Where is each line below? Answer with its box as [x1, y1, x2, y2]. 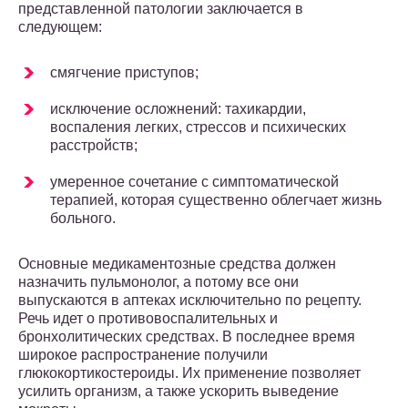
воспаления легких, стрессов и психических [50, 119, 346, 136]
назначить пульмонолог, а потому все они [18, 274, 299, 291]
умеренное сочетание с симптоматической [50, 174, 339, 190]
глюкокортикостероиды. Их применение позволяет [18, 365, 361, 382]
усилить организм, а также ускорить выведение [18, 383, 339, 400]
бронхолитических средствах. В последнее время [18, 329, 355, 345]
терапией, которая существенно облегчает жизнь [50, 192, 382, 209]
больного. [50, 210, 116, 227]
